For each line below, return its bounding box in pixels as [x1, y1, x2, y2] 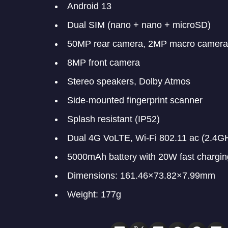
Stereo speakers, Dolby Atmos [67, 76, 190, 87]
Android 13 [67, 1, 111, 12]
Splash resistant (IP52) [67, 114, 160, 125]
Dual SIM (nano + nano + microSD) [67, 20, 211, 31]
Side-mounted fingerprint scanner [67, 95, 203, 106]
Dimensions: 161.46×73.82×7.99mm [67, 170, 215, 181]
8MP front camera [67, 58, 140, 68]
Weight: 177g [67, 189, 121, 200]
